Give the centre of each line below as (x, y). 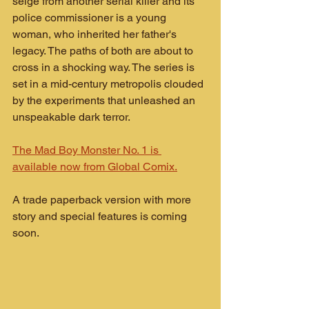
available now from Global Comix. (95, 167)
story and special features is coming (101, 216)
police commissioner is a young (91, 18)
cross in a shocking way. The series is (105, 67)
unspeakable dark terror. (71, 117)
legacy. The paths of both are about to (104, 51)
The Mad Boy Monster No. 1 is (87, 150)
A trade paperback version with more (103, 200)
